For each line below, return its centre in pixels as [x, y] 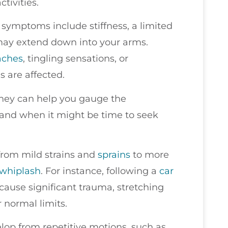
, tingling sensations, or [76, 59]
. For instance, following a [100, 171]
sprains [114, 154]
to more [150, 154]
